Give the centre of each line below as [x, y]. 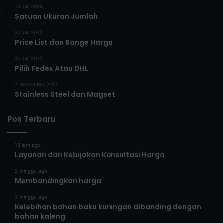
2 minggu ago [31, 170]
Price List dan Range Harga [64, 42]
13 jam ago [28, 145]
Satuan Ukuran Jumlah [56, 16]
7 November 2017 [36, 84]
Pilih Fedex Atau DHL [52, 68]
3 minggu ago [31, 196]
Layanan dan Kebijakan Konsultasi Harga [90, 155]
